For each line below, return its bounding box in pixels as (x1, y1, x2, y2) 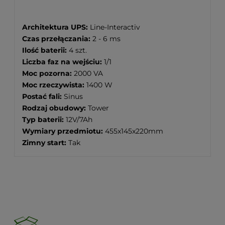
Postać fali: (22, 91, 64, 101)
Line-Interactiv (90, 22, 140, 32)
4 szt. (69, 45, 87, 55)
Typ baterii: (22, 115, 66, 124)
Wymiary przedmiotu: (22, 126, 105, 136)
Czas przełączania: (22, 34, 92, 43)
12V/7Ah (66, 115, 92, 124)
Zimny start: (22, 138, 68, 147)
